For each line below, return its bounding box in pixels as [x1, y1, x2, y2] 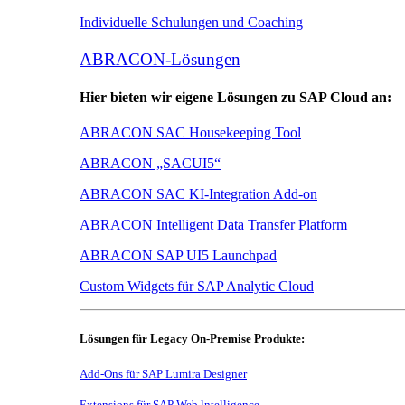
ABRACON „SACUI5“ [80, 155, 221, 171]
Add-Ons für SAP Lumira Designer [80, 367, 247, 381]
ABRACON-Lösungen [80, 50, 240, 70]
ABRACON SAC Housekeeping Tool [80, 124, 301, 140]
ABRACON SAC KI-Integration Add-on [80, 185, 317, 202]
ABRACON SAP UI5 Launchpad [80, 247, 277, 263]
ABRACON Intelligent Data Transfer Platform [80, 216, 347, 232]
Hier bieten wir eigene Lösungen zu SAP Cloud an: [80, 89, 391, 105]
